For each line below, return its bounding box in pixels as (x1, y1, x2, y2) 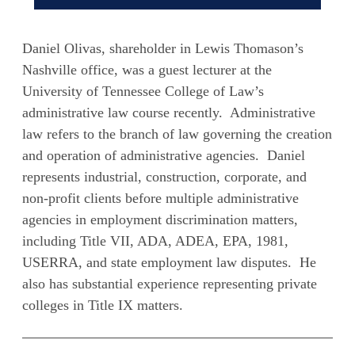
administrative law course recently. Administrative (22, 105, 316, 120)
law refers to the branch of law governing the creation (22, 126, 333, 142)
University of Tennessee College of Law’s (22, 83, 265, 99)
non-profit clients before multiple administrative (22, 190, 300, 206)
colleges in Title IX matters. (22, 297, 184, 313)
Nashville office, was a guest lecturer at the (22, 62, 273, 78)
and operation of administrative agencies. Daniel (22, 147, 306, 163)
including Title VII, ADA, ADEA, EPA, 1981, (22, 233, 289, 249)
